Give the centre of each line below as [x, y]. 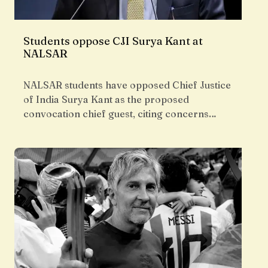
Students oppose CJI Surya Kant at [113, 41]
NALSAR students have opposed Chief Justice [127, 85]
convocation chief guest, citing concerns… [120, 114]
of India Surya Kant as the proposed [106, 100]
